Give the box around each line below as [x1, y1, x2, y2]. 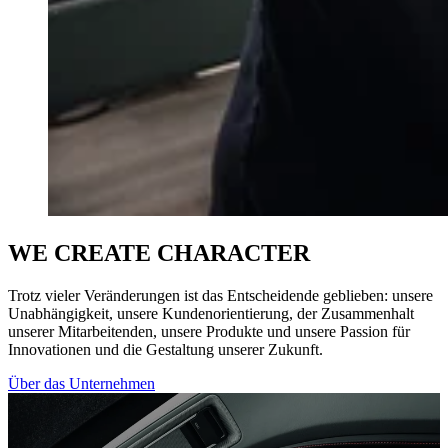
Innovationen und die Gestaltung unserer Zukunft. [8, 340, 323, 358]
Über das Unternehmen [8, 374, 155, 392]
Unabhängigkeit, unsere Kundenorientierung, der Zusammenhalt [8, 304, 414, 322]
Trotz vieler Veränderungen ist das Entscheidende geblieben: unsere [8, 286, 433, 304]
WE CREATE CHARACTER [8, 239, 310, 266]
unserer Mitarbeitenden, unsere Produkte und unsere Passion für [8, 322, 410, 340]
